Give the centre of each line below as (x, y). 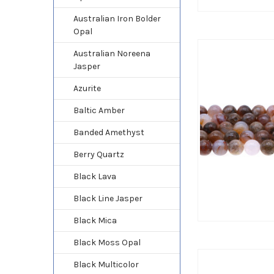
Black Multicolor (106, 264)
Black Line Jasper (108, 198)
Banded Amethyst (109, 132)
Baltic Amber (99, 110)
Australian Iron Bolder (117, 18)
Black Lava (94, 176)
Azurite (87, 88)
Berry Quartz (98, 154)
